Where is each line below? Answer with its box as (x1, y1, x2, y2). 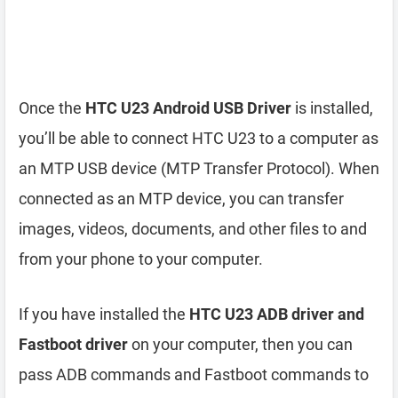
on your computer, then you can (128, 335, 353, 354)
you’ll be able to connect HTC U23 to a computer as (19, 129, 378, 147)
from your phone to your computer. (19, 250, 263, 268)
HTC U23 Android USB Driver (85, 99, 291, 117)
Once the (19, 99, 85, 117)
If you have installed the (19, 305, 189, 323)
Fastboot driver (19, 335, 128, 354)
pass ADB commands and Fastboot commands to (19, 365, 369, 384)
